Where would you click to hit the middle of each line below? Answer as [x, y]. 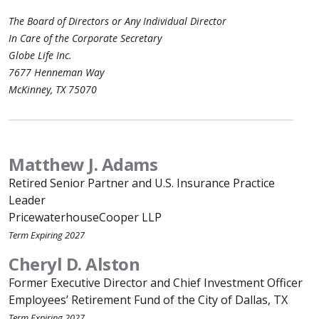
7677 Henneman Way [56, 72]
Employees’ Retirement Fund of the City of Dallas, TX [148, 300]
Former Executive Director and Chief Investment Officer [156, 283]
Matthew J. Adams [83, 164]
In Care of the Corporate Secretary [85, 38]
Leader [27, 200]
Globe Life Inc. [40, 55]
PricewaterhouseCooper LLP [85, 217]
